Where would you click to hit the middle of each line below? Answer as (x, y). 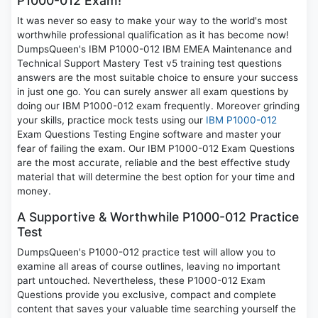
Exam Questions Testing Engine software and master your (149, 135)
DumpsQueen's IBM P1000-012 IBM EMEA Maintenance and (154, 49)
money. (34, 191)
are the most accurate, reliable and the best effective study (154, 163)
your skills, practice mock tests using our (111, 120)
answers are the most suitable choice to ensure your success (158, 78)
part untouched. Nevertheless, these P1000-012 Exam (141, 281)
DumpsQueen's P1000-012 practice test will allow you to (146, 252)
